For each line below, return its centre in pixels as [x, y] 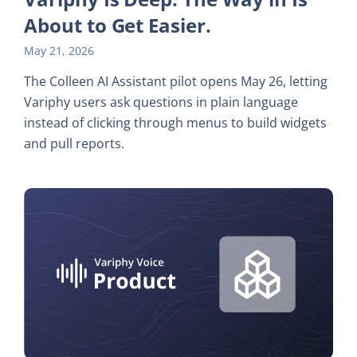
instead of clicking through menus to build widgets [175, 123]
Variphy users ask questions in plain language [161, 102]
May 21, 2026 [59, 51]
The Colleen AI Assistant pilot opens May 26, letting [176, 82]
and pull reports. [74, 144]
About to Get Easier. [118, 25]
